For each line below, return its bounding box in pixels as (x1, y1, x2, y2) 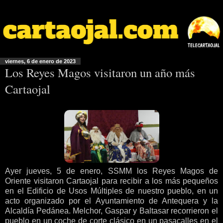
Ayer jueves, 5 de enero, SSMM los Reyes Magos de (5, 166, 218, 175)
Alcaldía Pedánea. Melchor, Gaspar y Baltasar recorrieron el (5, 206, 218, 215)
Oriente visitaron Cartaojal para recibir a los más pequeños (5, 176, 218, 185)
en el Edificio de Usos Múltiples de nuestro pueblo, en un (5, 186, 218, 195)
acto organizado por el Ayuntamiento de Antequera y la (5, 196, 218, 205)
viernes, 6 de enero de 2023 (5, 58, 76, 65)
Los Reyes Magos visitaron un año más (5, 64, 195, 81)
